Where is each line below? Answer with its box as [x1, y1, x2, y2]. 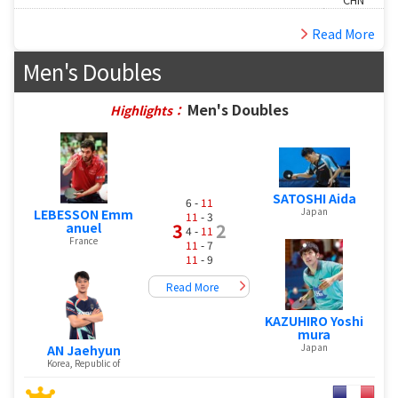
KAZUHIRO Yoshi [265, 311, 364, 330]
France [69, 233, 99, 247]
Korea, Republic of [47, 355, 121, 370]
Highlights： [109, 100, 187, 119]
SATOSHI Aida [272, 188, 356, 207]
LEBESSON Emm [34, 204, 134, 223]
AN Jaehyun [46, 340, 121, 359]
